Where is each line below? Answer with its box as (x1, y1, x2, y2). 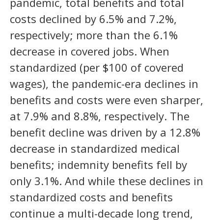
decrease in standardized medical (10, 141, 180, 156)
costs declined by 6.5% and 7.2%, (10, 11, 177, 27)
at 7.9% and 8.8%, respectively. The (10, 109, 190, 124)
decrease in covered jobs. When (10, 44, 169, 59)
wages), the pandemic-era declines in (10, 76, 198, 91)
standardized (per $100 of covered (10, 60, 184, 75)
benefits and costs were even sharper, (10, 92, 203, 108)
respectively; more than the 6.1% (10, 27, 178, 43)
